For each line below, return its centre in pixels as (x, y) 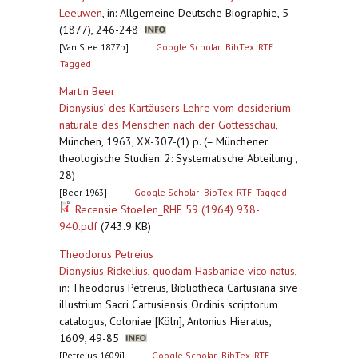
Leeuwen (81, 13)
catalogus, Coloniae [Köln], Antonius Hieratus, (165, 321)
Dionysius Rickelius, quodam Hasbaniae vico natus (177, 271)
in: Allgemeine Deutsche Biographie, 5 (198, 13)
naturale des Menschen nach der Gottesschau (167, 125)
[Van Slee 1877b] (94, 47)
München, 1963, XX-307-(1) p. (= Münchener (164, 141)
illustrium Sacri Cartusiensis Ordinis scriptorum (169, 304)
